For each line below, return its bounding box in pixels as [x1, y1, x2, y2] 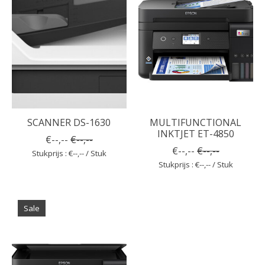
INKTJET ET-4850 [157, 127, 234, 140]
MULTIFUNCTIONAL [150, 115, 242, 129]
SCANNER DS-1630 [27, 115, 111, 129]
